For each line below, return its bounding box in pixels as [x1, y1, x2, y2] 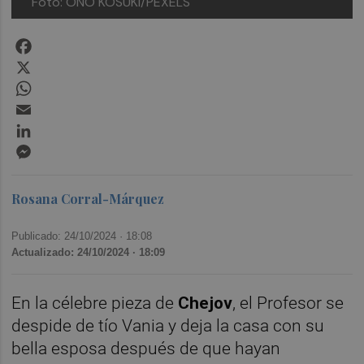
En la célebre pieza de [11, 292, 179, 313]
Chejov [178, 292, 233, 313]
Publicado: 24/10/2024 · [11, 229, 127, 242]
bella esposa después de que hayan [11, 338, 281, 358]
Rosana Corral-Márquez [11, 189, 165, 207]
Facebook [34, 33, 91, 50]
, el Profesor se [232, 292, 344, 313]
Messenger [34, 139, 101, 155]
